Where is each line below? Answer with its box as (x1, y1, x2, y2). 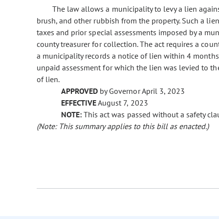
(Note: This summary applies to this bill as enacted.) (37, 121, 209, 131)
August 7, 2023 (96, 98, 148, 108)
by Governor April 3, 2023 (98, 86, 185, 96)
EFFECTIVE (61, 98, 97, 108)
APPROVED (61, 86, 98, 96)
